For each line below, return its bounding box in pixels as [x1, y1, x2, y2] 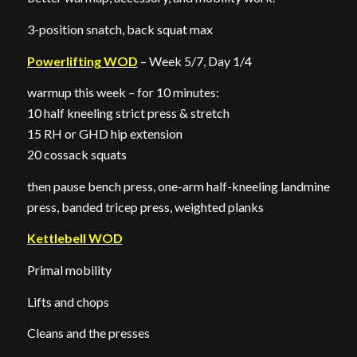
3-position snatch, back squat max [26, 21, 213, 37]
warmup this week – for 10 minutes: [26, 84, 219, 100]
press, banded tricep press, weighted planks [26, 198, 264, 214]
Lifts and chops [26, 293, 109, 309]
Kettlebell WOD [26, 230, 123, 246]
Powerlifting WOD [26, 53, 138, 69]
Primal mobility [26, 261, 112, 277]
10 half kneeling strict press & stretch [26, 105, 229, 121]
